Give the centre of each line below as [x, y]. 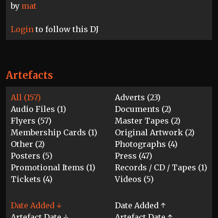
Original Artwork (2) [155, 132]
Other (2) [28, 144]
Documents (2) [143, 109]
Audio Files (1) [38, 109]
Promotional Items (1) [53, 167]
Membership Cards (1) [54, 132]
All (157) [26, 97]
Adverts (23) [138, 97]
